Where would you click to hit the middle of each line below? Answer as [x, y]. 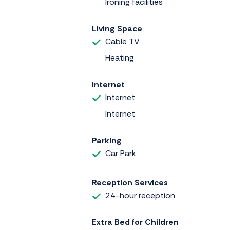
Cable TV [122, 41]
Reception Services [130, 183]
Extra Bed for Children [135, 222]
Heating [120, 57]
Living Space [117, 28]
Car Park [121, 153]
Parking [107, 140]
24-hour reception [140, 196]
